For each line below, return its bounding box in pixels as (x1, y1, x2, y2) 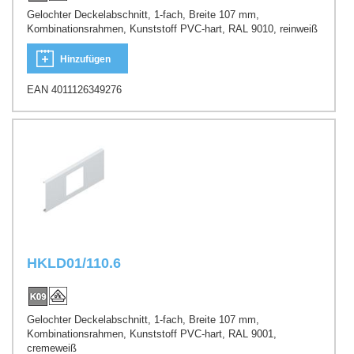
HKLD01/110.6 (27, 255, 121, 272)
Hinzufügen (60, 53, 111, 65)
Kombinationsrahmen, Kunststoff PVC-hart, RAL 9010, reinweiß (27, 23, 318, 36)
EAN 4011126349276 (27, 83, 122, 96)
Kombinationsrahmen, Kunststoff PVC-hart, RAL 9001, (27, 327, 277, 340)
